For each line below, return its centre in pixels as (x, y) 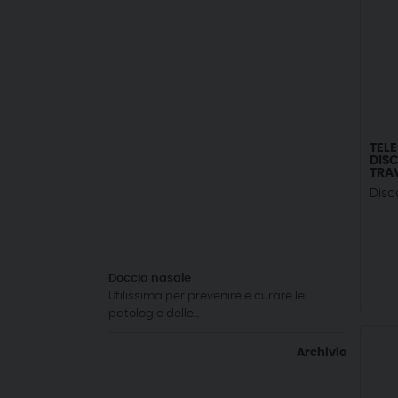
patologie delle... (154, 314)
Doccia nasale (150, 278)
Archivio (322, 353)
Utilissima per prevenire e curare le (207, 296)
